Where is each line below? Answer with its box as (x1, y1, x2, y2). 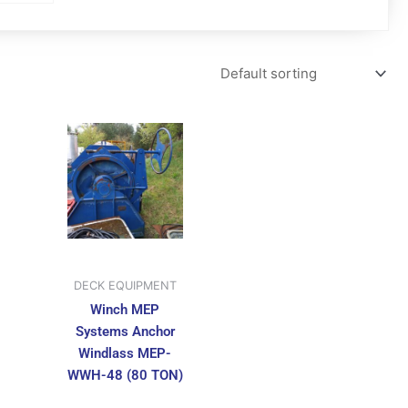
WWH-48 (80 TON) (66, 367, 183, 384)
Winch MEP (90, 301, 160, 319)
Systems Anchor (75, 323, 175, 341)
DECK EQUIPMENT (73, 279, 177, 293)
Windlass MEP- (78, 345, 172, 362)
